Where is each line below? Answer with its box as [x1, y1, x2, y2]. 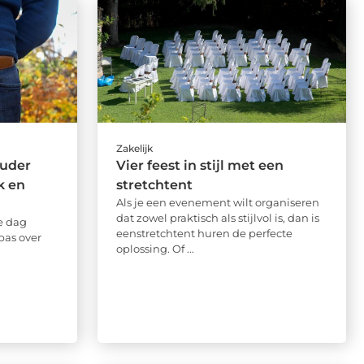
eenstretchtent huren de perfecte [115, 227, 292, 240]
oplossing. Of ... [115, 242, 194, 256]
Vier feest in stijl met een [115, 158, 284, 174]
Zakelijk [115, 142, 153, 155]
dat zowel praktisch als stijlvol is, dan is [115, 211, 319, 225]
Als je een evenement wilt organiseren [115, 196, 319, 210]
